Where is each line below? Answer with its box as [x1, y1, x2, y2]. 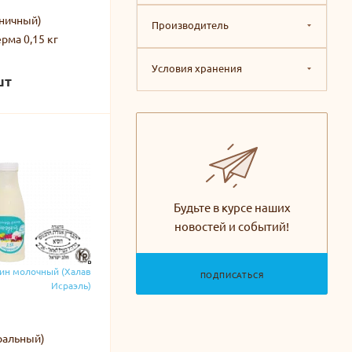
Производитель [152, 18, 229, 32]
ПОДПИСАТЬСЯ [200, 269, 264, 281]
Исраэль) [51, 278, 91, 291]
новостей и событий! [174, 218, 289, 234]
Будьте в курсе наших [173, 200, 291, 215]
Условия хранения [152, 61, 242, 75]
